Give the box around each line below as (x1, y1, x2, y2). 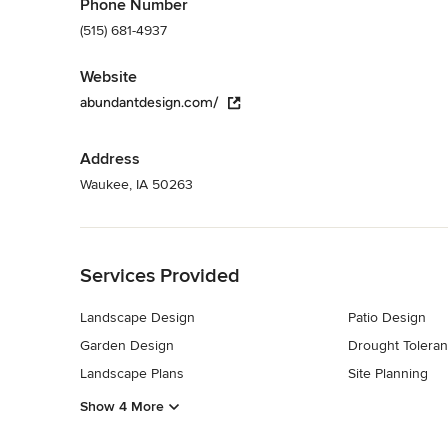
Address (80, 148, 140, 169)
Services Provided (80, 263, 240, 288)
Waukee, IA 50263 (80, 175, 193, 193)
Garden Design (80, 336, 174, 354)
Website (80, 66, 137, 87)
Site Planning (347, 364, 428, 382)
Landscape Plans (80, 364, 184, 382)
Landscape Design (80, 308, 195, 326)
